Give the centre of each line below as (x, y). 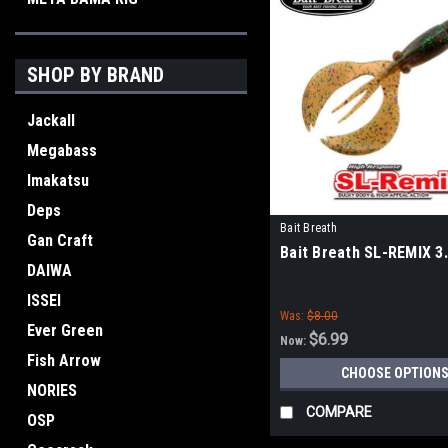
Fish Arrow (64, 360)
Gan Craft (60, 240)
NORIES (52, 390)
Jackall (51, 120)
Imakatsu (58, 180)
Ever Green (65, 330)
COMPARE (339, 412)
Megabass (62, 150)
